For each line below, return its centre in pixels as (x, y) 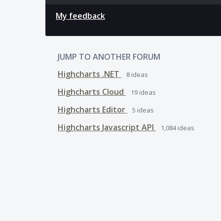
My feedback (80, 16)
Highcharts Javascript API (107, 127)
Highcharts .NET (90, 74)
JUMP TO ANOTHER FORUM (109, 57)
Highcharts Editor (92, 110)
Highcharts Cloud (92, 92)
